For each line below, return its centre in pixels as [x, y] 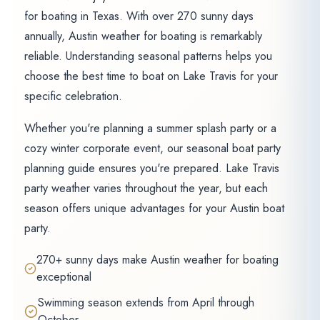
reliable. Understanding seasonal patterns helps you [148, 56]
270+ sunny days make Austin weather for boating [157, 259]
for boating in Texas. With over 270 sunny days [139, 16]
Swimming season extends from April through [146, 302]
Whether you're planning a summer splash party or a [150, 129]
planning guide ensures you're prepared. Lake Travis [151, 169]
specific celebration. [73, 96]
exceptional [64, 276]
